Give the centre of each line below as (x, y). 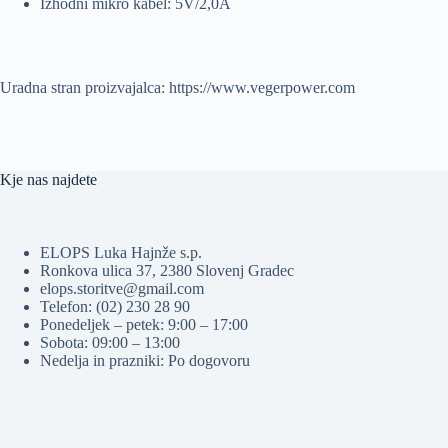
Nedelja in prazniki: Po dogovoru (145, 360)
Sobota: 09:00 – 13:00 (110, 342)
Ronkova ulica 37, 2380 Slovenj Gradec (167, 270)
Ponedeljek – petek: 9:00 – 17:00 (144, 324)
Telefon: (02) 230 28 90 (115, 306)
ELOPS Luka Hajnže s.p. (121, 252)
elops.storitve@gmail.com (122, 288)
